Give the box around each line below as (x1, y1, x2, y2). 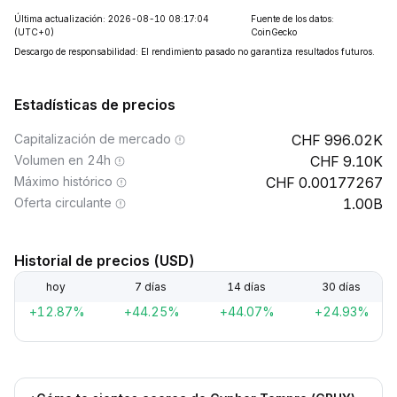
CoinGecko (251, 27, 298, 37)
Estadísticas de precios (14, 96, 175, 113)
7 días (135, 280, 167, 293)
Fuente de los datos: (251, 13, 335, 24)
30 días (321, 280, 361, 293)
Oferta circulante (14, 195, 112, 210)
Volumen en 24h (14, 152, 111, 167)
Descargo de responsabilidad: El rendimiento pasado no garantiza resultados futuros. (14, 46, 375, 57)
